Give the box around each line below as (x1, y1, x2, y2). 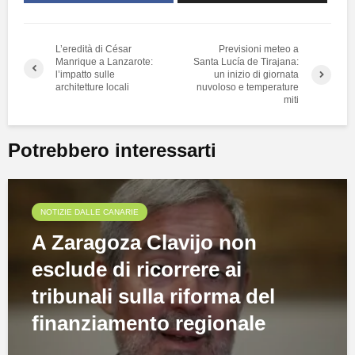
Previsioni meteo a (219, 44, 300, 55)
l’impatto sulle (55, 69, 115, 81)
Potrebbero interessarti (8, 139, 216, 162)
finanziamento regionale (32, 311, 265, 336)
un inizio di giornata (214, 69, 300, 81)
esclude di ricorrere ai (32, 258, 242, 282)
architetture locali (55, 82, 129, 94)
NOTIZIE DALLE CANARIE (40, 208, 139, 217)
